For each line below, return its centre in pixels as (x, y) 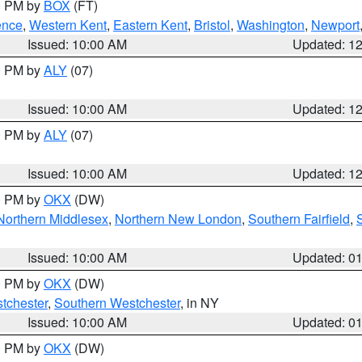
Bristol (212, 25)
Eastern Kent (150, 25)
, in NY (200, 303)
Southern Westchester (117, 303)
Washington (271, 25)
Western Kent (68, 25)
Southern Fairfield (299, 219)
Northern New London (178, 219)
